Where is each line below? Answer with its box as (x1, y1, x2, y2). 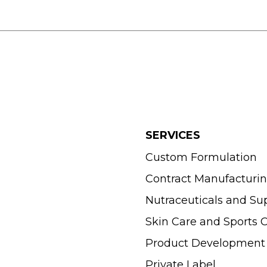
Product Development (145, 237, 265, 250)
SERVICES (145, 129, 200, 142)
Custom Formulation (145, 151, 257, 164)
